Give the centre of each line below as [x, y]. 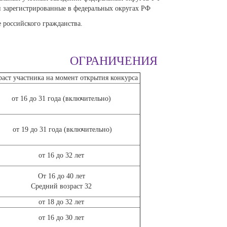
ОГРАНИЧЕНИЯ [113, 61]
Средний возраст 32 [61, 186]
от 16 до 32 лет [61, 155]
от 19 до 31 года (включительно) [61, 129]
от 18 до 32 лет [61, 202]
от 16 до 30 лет [61, 218]
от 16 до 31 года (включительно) [61, 99]
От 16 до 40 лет [61, 176]
